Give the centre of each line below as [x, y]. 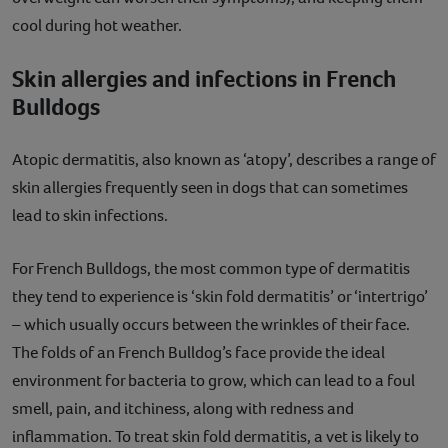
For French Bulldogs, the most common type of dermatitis [211, 269]
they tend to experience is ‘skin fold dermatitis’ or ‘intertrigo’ [220, 297]
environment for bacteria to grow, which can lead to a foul [213, 381]
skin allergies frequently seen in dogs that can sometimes [210, 188]
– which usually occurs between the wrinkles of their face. [211, 325]
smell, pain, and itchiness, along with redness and [183, 409]
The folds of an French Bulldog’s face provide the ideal [198, 353]
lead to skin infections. [90, 216]
